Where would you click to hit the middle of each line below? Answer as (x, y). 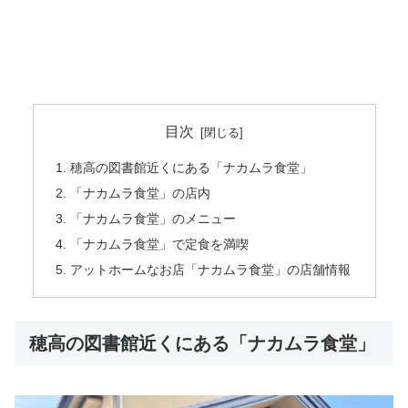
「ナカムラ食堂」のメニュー (153, 219)
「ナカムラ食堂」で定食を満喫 (159, 245)
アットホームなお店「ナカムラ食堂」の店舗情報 (210, 269)
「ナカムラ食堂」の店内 (140, 194)
